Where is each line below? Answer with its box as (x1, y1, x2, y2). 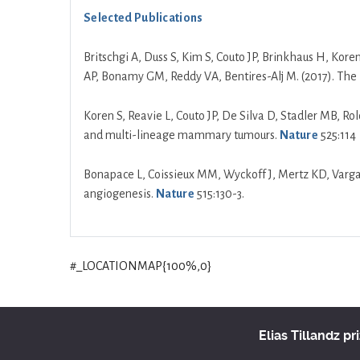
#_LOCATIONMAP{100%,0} (70, 260, 211, 272)
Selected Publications (84, 11, 203, 24)
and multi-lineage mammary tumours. (84, 129, 280, 141)
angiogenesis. (84, 187, 156, 200)
